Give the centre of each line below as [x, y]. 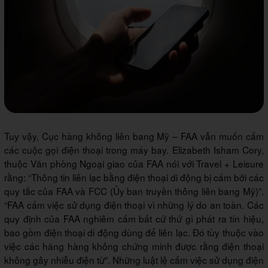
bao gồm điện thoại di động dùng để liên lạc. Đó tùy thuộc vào [134, 232]
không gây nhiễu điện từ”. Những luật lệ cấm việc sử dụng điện [134, 260]
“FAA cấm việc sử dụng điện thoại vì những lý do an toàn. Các [134, 205]
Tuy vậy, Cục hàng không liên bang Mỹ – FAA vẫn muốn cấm [134, 136]
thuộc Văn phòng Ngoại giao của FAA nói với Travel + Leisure [134, 164]
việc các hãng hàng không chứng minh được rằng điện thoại [134, 246]
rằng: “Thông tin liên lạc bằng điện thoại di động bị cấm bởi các [134, 177]
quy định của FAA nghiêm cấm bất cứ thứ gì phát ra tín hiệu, [134, 219]
